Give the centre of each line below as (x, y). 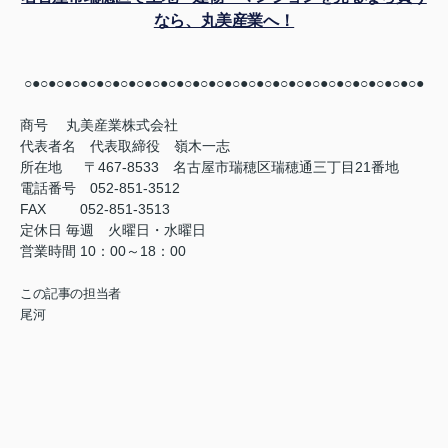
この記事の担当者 (70, 294)
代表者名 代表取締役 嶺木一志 (125, 146)
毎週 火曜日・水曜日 (136, 230)
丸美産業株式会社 (115, 125)
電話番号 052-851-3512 (100, 188)
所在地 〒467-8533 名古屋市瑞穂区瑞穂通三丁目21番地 (209, 167)
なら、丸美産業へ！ (224, 21)
